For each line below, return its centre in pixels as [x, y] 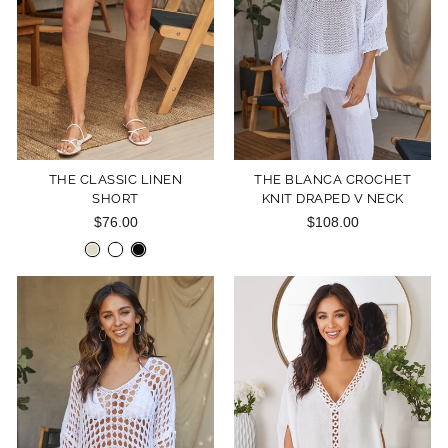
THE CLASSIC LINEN [115, 179]
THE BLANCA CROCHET [332, 179]
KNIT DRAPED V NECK [332, 198]
